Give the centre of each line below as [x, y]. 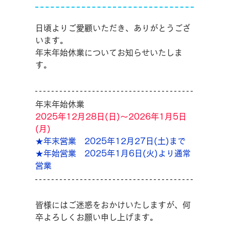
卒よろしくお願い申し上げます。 [97, 217]
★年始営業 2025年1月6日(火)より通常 [113, 154]
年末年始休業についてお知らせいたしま [109, 53]
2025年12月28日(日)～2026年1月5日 [111, 117]
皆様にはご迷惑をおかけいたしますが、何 [113, 205]
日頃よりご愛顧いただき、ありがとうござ [113, 28]
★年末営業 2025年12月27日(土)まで [110, 141]
